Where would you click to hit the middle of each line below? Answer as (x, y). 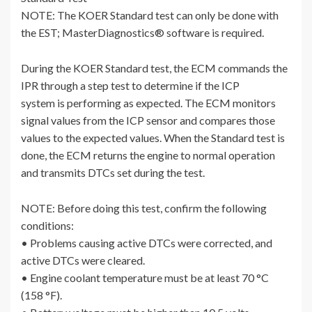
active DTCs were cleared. (83, 260)
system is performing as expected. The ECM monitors (148, 103)
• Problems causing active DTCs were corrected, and (147, 243)
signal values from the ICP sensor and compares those (148, 120)
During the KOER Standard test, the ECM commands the (154, 68)
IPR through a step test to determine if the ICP (130, 86)
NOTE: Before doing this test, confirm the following (144, 208)
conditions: (47, 226)
